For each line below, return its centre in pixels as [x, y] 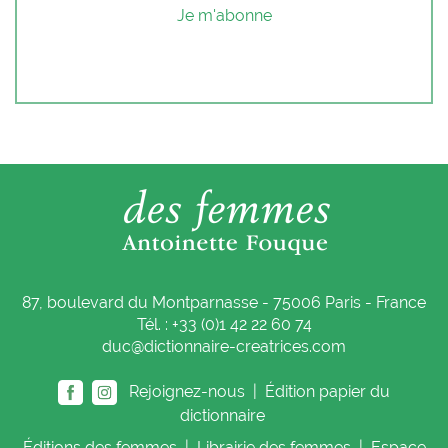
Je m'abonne [224, 16]
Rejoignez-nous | [189, 391]
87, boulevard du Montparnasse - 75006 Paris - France [224, 303]
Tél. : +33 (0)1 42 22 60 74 [224, 325]
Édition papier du [327, 391]
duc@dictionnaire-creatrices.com [224, 347]
